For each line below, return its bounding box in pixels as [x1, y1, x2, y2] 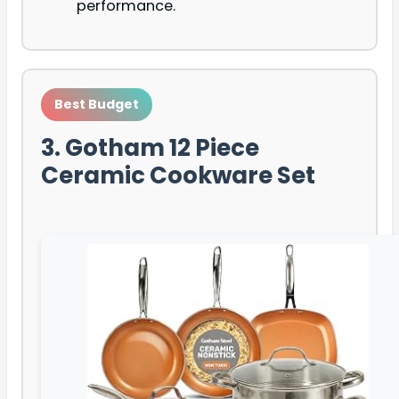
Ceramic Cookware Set [41, 159, 315, 192]
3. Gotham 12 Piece [41, 132, 259, 165]
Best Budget [54, 95, 139, 114]
